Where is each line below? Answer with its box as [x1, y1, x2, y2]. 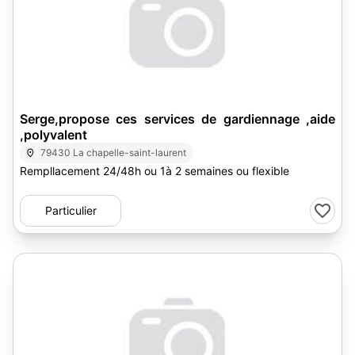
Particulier [44, 204, 97, 217]
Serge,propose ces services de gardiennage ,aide [20, 111, 335, 127]
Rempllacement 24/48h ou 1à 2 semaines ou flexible [20, 164, 289, 177]
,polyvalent [20, 127, 87, 143]
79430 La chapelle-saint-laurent [40, 147, 187, 158]
